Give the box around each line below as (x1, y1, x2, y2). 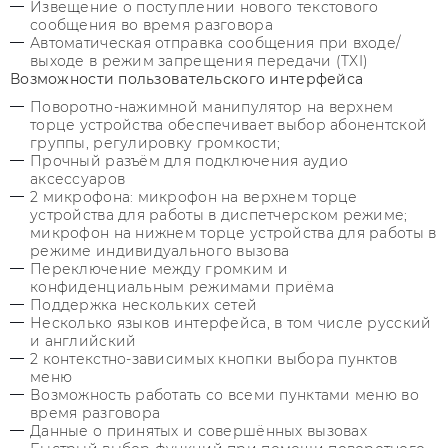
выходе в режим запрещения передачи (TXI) (30, 52, 369, 70)
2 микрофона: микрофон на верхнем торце (30, 188, 358, 206)
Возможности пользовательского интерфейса (10, 70, 364, 88)
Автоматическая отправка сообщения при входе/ (30, 34, 401, 52)
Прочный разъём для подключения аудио (30, 152, 349, 170)
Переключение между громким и (30, 260, 288, 278)
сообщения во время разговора (30, 16, 273, 34)
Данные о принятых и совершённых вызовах (30, 422, 367, 440)
